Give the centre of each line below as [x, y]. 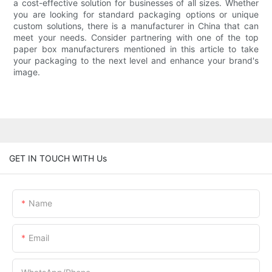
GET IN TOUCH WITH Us [58, 158]
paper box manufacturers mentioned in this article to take [136, 49]
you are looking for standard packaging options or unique [136, 15]
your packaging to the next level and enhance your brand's [136, 61]
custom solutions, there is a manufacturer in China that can [136, 26]
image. [27, 72]
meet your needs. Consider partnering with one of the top [136, 38]
